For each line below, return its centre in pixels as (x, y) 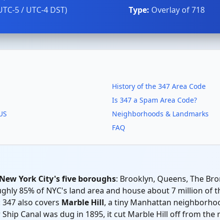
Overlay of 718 (177, 10)
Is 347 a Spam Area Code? (154, 100)
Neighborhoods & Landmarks (160, 114)
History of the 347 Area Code (159, 86)
